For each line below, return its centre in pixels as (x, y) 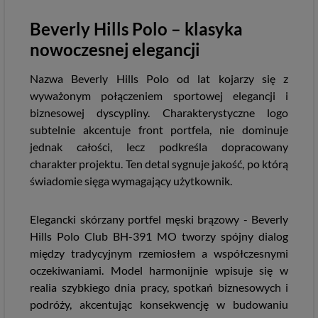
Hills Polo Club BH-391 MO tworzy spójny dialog (159, 236)
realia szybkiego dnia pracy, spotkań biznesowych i (159, 287)
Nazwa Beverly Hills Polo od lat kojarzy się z (159, 78)
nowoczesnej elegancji (115, 49)
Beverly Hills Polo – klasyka (136, 29)
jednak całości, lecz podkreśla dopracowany (159, 147)
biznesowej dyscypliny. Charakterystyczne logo (159, 113)
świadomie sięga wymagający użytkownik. (131, 181)
